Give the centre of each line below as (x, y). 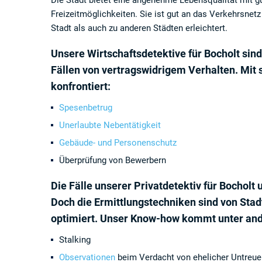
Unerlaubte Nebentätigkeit (110, 125)
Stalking (75, 240)
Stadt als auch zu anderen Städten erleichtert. (139, 28)
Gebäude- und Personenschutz (118, 143)
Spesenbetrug (86, 108)
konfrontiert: (81, 86)
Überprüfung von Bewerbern (113, 160)
